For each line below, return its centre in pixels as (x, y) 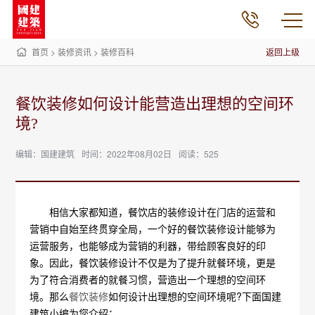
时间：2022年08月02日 (127, 154)
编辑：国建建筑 (45, 154)
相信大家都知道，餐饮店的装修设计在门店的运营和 (153, 212)
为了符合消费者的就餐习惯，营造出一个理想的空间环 (148, 279)
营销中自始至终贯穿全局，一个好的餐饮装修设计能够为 (153, 229)
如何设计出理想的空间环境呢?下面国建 (195, 296)
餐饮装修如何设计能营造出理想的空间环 (155, 104)
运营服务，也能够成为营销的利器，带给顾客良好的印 (148, 245)
